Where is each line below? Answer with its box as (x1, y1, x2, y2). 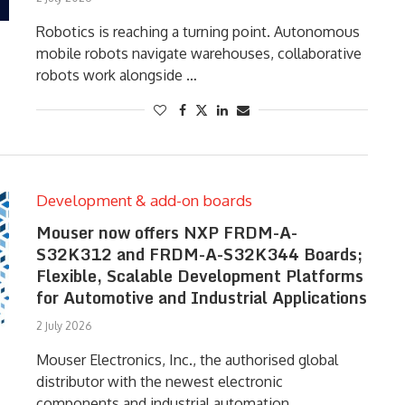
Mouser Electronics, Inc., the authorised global (35, 351, 338, 369)
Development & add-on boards (35, 191, 252, 210)
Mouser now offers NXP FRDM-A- (35, 219, 297, 246)
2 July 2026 (35, 319, 91, 333)
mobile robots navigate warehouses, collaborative (35, 44, 362, 62)
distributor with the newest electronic (35, 372, 283, 391)
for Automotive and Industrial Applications (35, 284, 367, 311)
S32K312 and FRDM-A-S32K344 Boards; (35, 240, 363, 268)
